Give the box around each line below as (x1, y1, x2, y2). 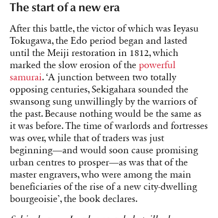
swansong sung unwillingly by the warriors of (10, 96, 197, 108)
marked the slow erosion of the (10, 59, 139, 72)
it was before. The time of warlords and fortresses (10, 120, 208, 132)
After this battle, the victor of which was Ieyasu (10, 23, 199, 35)
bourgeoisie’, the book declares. (10, 193, 140, 205)
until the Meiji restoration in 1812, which (10, 47, 178, 59)
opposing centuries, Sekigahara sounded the (10, 84, 188, 96)
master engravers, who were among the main (10, 169, 191, 181)
